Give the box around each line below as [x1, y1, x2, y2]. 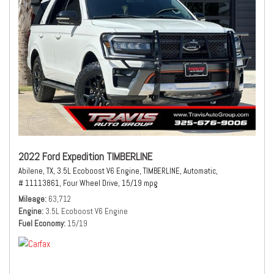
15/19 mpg [122, 178, 158, 188]
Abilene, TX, [18, 166, 55, 176]
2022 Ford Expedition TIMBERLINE [18, 150, 152, 163]
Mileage [18, 194, 45, 204]
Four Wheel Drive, [63, 178, 120, 188]
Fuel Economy [18, 218, 64, 229]
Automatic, [183, 166, 218, 176]
